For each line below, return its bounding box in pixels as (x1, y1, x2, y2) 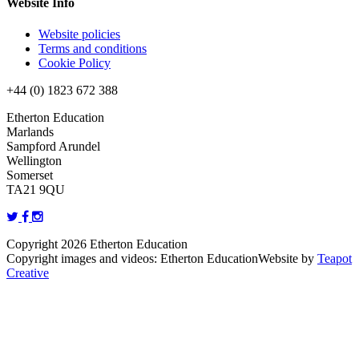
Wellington (6, 154, 62, 168)
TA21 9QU (6, 183, 65, 197)
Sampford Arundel (6, 139, 100, 154)
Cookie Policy (38, 56, 111, 71)
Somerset (6, 168, 53, 183)
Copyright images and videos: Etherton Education (6, 252, 258, 266)
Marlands (6, 125, 54, 139)
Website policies (38, 27, 120, 42)
